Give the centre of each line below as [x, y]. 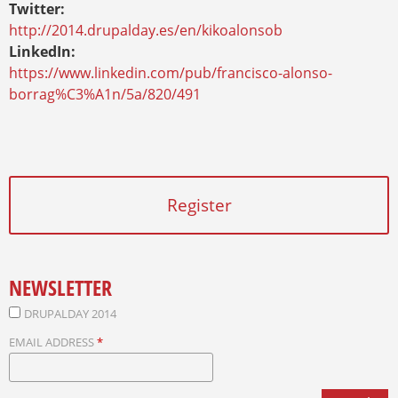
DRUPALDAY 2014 [70, 313]
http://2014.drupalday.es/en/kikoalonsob [146, 31]
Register [199, 204]
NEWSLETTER [60, 287]
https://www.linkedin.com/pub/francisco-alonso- [171, 73]
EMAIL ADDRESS [53, 342]
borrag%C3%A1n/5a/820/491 [105, 95]
